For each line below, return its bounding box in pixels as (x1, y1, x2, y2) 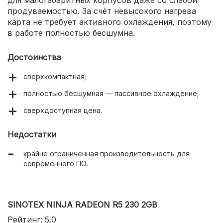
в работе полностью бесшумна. (7, 27, 135, 38)
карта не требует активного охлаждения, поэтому (7, 16, 212, 27)
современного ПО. (23, 159, 88, 168)
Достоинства (7, 52, 61, 62)
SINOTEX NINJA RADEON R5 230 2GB (7, 199, 157, 210)
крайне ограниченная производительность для (23, 149, 190, 158)
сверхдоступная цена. (23, 106, 102, 114)
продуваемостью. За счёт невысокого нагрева (7, 5, 196, 16)
